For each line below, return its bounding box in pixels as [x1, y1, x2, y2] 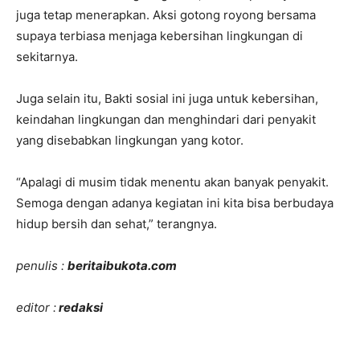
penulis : [16, 257, 67, 273]
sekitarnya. [16, 48, 78, 64]
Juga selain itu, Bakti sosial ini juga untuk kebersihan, [16, 90, 318, 106]
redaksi [56, 299, 103, 315]
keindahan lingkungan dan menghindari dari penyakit [16, 111, 316, 127]
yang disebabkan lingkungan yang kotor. [16, 132, 243, 148]
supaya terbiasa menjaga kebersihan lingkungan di [16, 27, 303, 43]
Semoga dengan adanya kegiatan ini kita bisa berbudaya [16, 194, 333, 211]
